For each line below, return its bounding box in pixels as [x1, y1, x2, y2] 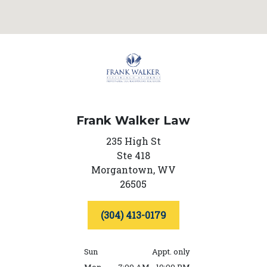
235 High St [105, 135, 161, 148]
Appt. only [151, 246, 190, 257]
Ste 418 [116, 149, 150, 162]
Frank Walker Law [76, 113, 191, 128]
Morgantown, [91, 163, 155, 176]
